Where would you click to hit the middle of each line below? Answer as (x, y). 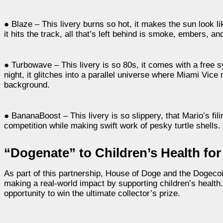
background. (27, 85)
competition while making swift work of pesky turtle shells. (112, 125)
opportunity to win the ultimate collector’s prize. (92, 193)
